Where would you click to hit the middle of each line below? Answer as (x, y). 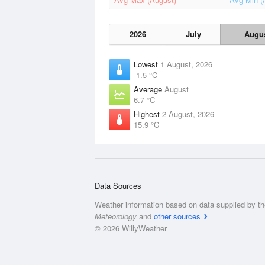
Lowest (147, 64)
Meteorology (116, 216)
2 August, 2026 (188, 114)
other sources (177, 216)
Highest (148, 114)
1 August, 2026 (186, 64)
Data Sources (118, 185)
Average (149, 89)
